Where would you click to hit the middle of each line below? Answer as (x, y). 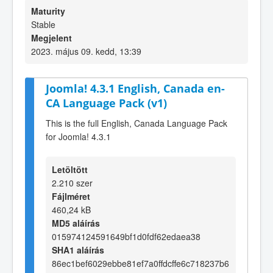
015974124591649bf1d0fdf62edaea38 (126, 236)
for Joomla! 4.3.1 (78, 136)
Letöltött (70, 169)
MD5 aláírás (76, 223)
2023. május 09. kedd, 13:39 (86, 51)
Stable (43, 24)
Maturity (48, 11)
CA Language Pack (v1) (106, 103)
